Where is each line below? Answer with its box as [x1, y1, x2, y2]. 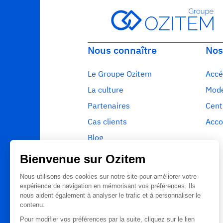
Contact [88, 180, 116, 190]
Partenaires [88, 100, 130, 111]
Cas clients [88, 116, 127, 126]
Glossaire [88, 164, 121, 174]
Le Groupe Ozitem [88, 68, 152, 79]
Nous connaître [88, 43, 157, 57]
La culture [88, 84, 123, 95]
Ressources [88, 148, 129, 158]
